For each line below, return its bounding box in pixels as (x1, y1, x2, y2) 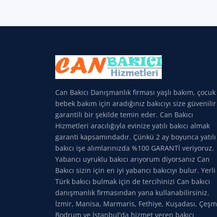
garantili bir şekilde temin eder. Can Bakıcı (55, 110, 193, 119)
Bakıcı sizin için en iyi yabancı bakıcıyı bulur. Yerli (55, 166, 216, 175)
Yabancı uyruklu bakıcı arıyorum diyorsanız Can (55, 155, 210, 164)
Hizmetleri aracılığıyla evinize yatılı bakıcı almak (55, 121, 210, 130)
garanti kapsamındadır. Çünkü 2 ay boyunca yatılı (55, 132, 216, 141)
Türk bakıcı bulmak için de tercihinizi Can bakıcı (55, 177, 210, 186)
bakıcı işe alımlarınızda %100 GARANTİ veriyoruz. (55, 143, 214, 153)
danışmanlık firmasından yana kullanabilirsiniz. (55, 188, 209, 197)
